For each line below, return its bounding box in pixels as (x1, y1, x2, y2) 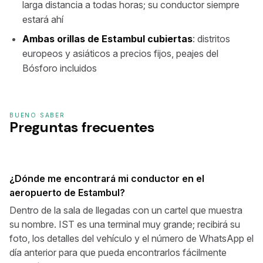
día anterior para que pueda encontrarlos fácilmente (9, 247, 227, 258)
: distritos (193, 33, 230, 45)
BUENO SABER (9, 112, 65, 119)
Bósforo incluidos (22, 62, 97, 74)
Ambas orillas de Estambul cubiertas (22, 33, 193, 45)
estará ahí (22, 14, 63, 25)
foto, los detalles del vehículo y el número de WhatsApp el (9, 232, 254, 244)
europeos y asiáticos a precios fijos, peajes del (22, 48, 218, 59)
